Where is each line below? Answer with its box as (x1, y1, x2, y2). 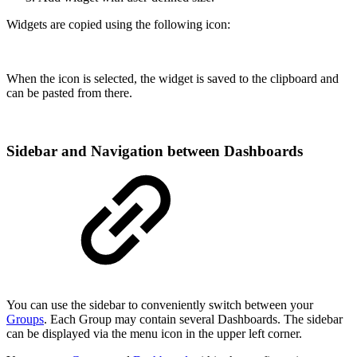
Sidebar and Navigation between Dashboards (6, 142, 303, 159)
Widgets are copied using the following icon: (6, 17, 230, 31)
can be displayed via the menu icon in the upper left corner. (6, 327, 302, 341)
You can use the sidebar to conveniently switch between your (6, 298, 313, 312)
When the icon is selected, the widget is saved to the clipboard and (6, 71, 339, 85)
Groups (6, 312, 44, 327)
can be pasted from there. (6, 85, 132, 100)
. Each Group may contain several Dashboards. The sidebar (44, 312, 343, 327)
